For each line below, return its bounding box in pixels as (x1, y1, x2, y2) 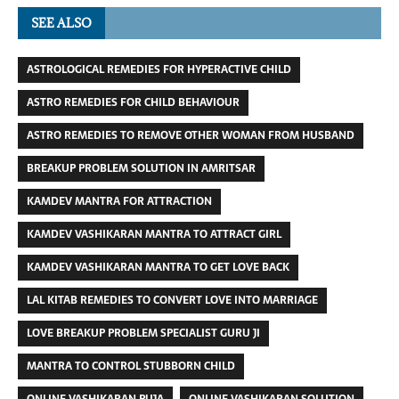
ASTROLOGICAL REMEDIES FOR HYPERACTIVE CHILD (27, 61, 291, 78)
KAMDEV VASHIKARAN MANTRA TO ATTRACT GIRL (27, 225, 281, 243)
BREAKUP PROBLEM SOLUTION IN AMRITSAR (27, 159, 256, 177)
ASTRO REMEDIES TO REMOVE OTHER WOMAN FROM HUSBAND (27, 126, 354, 144)
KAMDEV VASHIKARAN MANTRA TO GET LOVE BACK (27, 258, 289, 276)
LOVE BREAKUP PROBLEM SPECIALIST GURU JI (27, 324, 260, 342)
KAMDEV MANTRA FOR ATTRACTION (27, 192, 212, 210)
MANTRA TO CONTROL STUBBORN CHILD (27, 357, 235, 375)
